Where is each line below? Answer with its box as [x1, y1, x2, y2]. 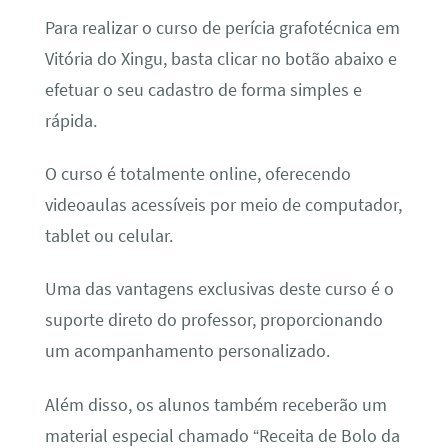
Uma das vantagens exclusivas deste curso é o [44, 278, 394, 301]
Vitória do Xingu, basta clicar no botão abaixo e [44, 47, 397, 70]
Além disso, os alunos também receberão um [44, 393, 387, 416]
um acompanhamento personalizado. [44, 340, 330, 363]
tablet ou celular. [44, 224, 173, 247]
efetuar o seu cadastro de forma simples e [44, 78, 362, 101]
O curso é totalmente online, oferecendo [44, 162, 351, 185]
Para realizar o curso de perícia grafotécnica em [44, 16, 400, 39]
